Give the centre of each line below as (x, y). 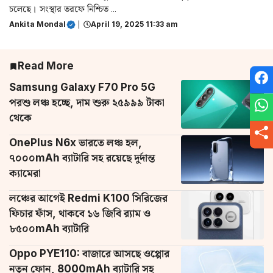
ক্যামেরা (25, 173)
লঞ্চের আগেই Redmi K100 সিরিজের (88, 198)
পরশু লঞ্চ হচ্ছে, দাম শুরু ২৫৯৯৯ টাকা (87, 103)
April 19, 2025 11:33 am (134, 24)
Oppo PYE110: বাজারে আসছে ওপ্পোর (89, 254)
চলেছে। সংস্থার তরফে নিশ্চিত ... (63, 9)
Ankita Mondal (37, 24)
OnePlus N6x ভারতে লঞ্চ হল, (76, 143)
